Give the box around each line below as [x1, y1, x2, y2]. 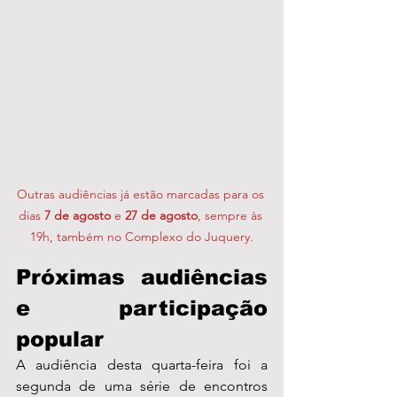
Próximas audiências [16, 265, 268, 290]
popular [16, 327, 104, 352]
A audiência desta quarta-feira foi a [16, 356, 268, 374]
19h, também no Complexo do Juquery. [30, 229, 253, 245]
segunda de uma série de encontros [16, 378, 268, 395]
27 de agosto [124, 207, 198, 224]
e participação [16, 296, 268, 321]
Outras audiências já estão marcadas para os [16, 186, 268, 203]
